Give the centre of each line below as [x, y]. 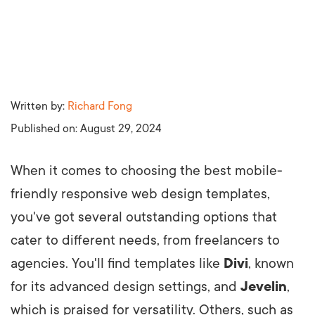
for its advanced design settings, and [126, 287]
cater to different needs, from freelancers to [145, 240]
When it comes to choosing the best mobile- [147, 171]
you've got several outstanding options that [144, 217]
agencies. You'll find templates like [117, 263]
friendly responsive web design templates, [140, 194]
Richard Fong [100, 106]
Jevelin [264, 287]
